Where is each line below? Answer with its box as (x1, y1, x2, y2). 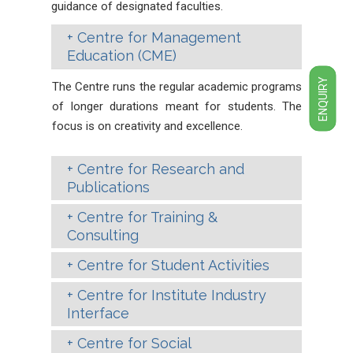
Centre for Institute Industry (73, 287, 266, 303)
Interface (67, 305, 129, 321)
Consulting (67, 227, 139, 243)
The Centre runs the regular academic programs (52, 80, 302, 94)
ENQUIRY (316, 76, 329, 121)
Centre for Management (73, 29, 241, 46)
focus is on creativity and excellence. (52, 119, 243, 133)
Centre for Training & (73, 209, 217, 225)
